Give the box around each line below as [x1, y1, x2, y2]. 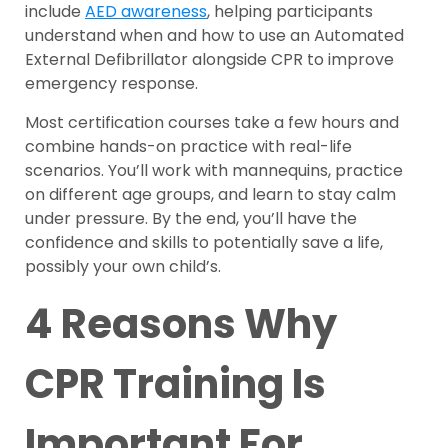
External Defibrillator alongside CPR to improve [25, 48, 394, 72]
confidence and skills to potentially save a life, [25, 231, 383, 255]
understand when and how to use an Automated [25, 24, 404, 48]
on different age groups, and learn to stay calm [25, 183, 396, 207]
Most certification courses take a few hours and [25, 111, 399, 135]
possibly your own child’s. [25, 255, 221, 279]
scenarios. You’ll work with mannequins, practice [25, 159, 403, 183]
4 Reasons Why [25, 296, 337, 353]
